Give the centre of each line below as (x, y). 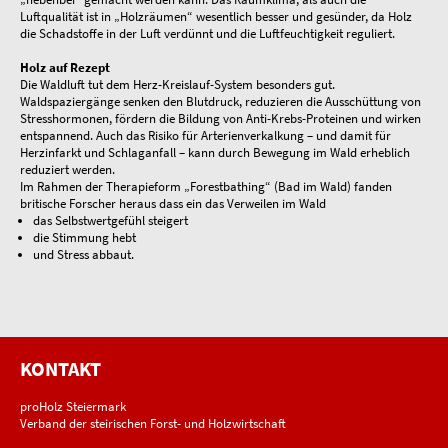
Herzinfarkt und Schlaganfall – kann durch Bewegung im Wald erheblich (215, 153)
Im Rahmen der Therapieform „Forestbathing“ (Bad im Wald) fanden (206, 187)
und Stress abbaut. (83, 255)
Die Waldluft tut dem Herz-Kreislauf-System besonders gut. (177, 85)
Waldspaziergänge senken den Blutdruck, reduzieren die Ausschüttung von (220, 102)
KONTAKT (60, 369)
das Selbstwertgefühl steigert (110, 221)
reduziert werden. (67, 170)
